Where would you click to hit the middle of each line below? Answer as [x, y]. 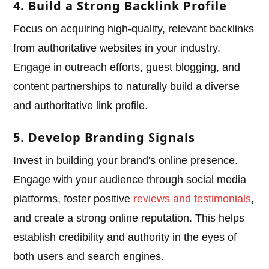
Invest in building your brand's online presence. [126, 161]
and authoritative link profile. [81, 106]
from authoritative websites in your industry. [117, 48]
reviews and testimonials [192, 199]
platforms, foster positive [74, 199]
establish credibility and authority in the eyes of [125, 237]
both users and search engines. [89, 257]
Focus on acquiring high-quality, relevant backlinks [134, 29]
